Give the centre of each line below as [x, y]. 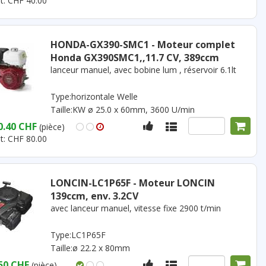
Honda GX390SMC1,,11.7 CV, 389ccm [134, 58]
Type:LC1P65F [78, 235]
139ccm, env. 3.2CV [94, 196]
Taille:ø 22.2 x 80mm [90, 248]
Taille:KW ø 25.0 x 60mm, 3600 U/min [122, 110]
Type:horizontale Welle [94, 96]
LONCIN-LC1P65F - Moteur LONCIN [132, 183]
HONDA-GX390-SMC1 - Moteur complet [142, 45]
